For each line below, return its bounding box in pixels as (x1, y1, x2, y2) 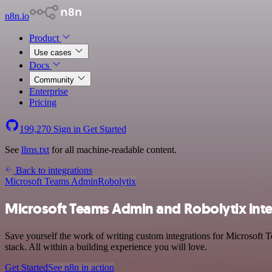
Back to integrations (13, 165, 92, 175)
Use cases (34, 48, 74, 57)
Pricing (29, 97, 56, 107)
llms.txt (21, 144, 49, 155)
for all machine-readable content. (49, 144, 177, 155)
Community (34, 75, 76, 84)
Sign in (51, 124, 83, 134)
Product (29, 33, 61, 43)
